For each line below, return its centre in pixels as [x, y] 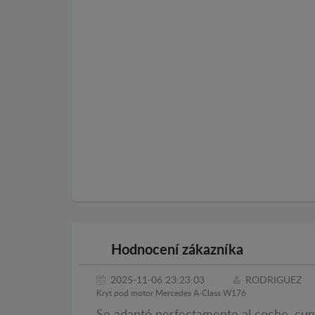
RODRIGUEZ [274, 281]
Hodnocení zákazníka [175, 251]
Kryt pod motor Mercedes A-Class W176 [171, 294]
